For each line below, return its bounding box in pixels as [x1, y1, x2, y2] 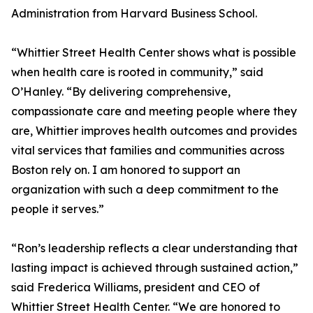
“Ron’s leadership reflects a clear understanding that [11, 241, 298, 255]
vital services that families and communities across [11, 143, 284, 157]
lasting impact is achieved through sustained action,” [11, 261, 298, 275]
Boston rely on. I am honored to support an [11, 163, 240, 177]
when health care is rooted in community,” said [11, 65, 263, 79]
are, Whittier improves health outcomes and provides [11, 124, 297, 138]
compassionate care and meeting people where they [11, 104, 297, 118]
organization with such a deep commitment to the [11, 182, 279, 196]
